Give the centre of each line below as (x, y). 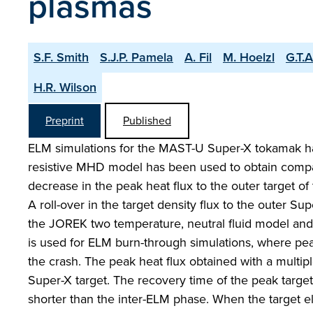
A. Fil (198, 57)
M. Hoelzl (249, 57)
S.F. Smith (61, 57)
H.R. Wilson (65, 87)
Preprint (65, 121)
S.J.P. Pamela (137, 57)
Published (147, 121)
